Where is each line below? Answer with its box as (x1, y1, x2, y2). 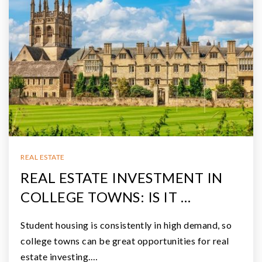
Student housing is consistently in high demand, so (20, 219, 232, 230)
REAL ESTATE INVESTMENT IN (20, 168, 223, 186)
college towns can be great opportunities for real (20, 235, 229, 246)
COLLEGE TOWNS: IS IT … (20, 188, 191, 205)
